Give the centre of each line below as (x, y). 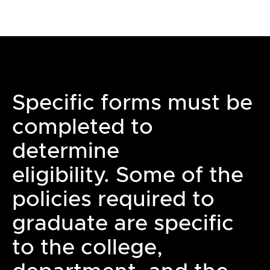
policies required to (113, 199)
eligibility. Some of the (128, 175)
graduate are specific (123, 223)
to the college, (87, 247)
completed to (83, 127)
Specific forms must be (132, 102)
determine (66, 151)
